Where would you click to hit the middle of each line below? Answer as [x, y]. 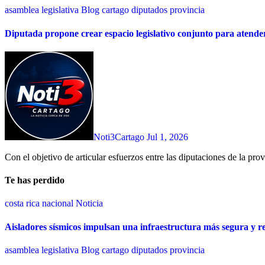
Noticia [89, 203]
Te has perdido [35, 180]
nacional [59, 203]
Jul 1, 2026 [167, 137]
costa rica [23, 203]
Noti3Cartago [120, 137]
